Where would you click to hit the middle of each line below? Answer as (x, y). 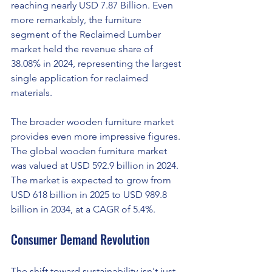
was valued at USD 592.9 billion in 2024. (96, 165)
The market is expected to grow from (92, 180)
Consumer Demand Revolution (80, 239)
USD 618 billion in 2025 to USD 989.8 (90, 194)
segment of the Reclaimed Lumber (87, 34)
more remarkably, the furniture (77, 19)
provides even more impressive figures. (97, 136)
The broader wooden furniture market (93, 121)
